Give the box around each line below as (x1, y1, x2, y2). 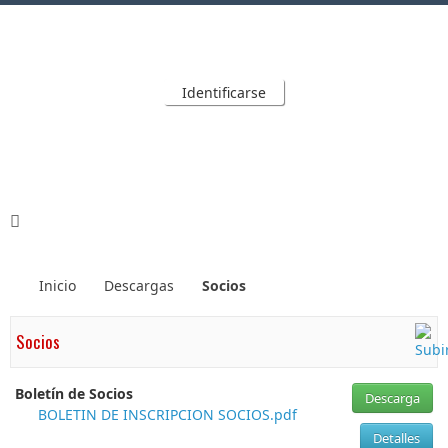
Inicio (39, 276, 76, 295)
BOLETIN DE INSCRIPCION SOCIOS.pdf (38, 405, 297, 424)
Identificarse (182, 83, 266, 102)
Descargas (104, 276, 174, 295)
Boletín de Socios (15, 384, 133, 403)
